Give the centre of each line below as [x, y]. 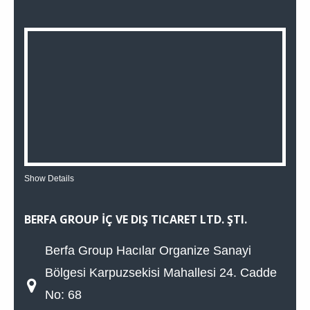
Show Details [49, 178]
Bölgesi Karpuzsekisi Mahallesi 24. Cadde [161, 273]
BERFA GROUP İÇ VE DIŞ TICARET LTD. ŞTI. [136, 219]
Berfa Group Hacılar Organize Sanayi [148, 251]
